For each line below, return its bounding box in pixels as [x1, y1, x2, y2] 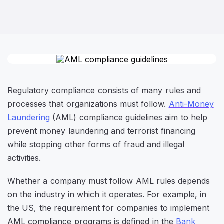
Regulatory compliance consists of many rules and [7, 85, 201, 95]
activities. [7, 152, 41, 163]
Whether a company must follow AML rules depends [7, 175, 210, 186]
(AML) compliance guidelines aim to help [50, 112, 207, 122]
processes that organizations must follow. [7, 98, 169, 109]
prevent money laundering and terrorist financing [7, 125, 195, 136]
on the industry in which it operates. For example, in [7, 189, 206, 199]
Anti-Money [168, 98, 214, 109]
